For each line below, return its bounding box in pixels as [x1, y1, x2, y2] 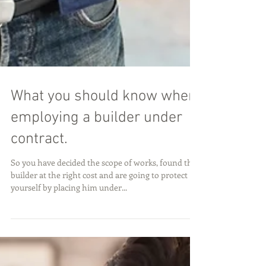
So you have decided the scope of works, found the [11, 204, 197, 216]
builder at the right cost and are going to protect [11, 217, 188, 228]
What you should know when [11, 135, 197, 153]
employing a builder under [11, 156, 182, 175]
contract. [11, 178, 68, 196]
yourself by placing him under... [11, 229, 127, 240]
